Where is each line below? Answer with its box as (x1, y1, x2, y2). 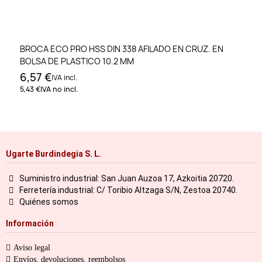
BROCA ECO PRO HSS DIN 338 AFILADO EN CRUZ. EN (20, 43, 223, 55)
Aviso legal (13, 243, 50, 252)
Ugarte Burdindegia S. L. (6, 149, 101, 158)
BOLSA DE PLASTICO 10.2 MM (20, 56, 134, 67)
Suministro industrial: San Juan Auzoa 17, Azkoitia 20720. (19, 173, 234, 183)
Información (6, 218, 54, 228)
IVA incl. (51, 73, 77, 83)
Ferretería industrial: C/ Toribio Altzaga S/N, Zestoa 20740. (19, 185, 237, 195)
